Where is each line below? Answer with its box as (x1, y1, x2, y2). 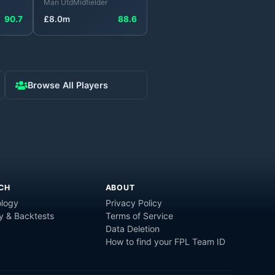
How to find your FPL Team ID (105, 236, 225, 247)
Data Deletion (105, 223, 160, 234)
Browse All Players (28, 80, 108, 91)
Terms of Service (105, 210, 173, 221)
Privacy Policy (105, 197, 162, 208)
